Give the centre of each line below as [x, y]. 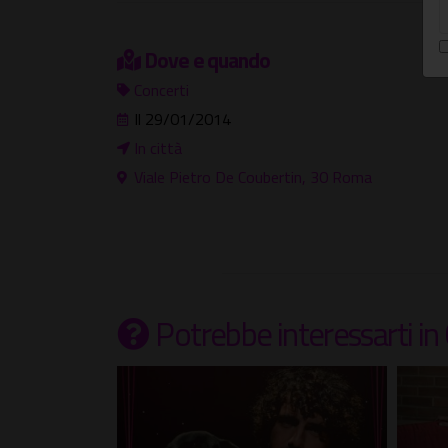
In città [158, 148]
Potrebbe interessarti [284, 334]
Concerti [161, 90]
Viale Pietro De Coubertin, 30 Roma [253, 177]
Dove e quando [206, 60]
